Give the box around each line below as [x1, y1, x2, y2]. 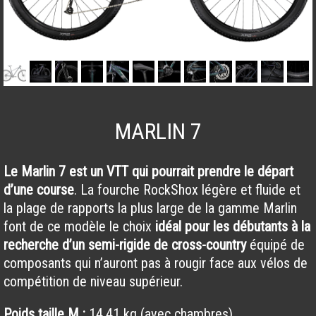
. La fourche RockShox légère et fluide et [74, 181, 300, 198]
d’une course [4, 181, 74, 198]
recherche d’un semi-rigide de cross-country [4, 236, 246, 253]
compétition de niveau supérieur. [4, 273, 183, 290]
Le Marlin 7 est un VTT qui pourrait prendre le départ [4, 163, 293, 180]
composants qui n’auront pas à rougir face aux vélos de [4, 255, 308, 272]
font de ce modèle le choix [4, 218, 155, 235]
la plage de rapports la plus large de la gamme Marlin [4, 200, 297, 217]
